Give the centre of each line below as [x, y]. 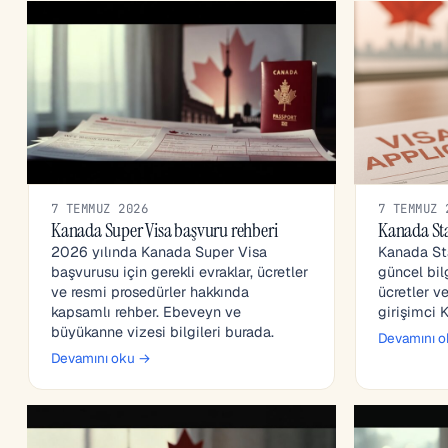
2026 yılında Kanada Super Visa [159, 252]
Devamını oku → [101, 358]
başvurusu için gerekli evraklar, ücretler [179, 272]
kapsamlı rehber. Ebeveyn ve [146, 312]
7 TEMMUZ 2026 [100, 209]
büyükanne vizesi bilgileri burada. [162, 332]
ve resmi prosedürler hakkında [150, 292]
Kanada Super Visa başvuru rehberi [164, 230]
